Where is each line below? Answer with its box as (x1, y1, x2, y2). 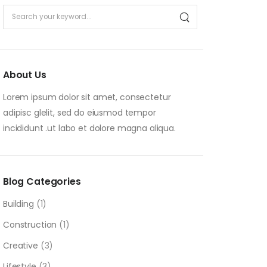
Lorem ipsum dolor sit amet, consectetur (2, 91, 171, 103)
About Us (2, 67, 46, 82)
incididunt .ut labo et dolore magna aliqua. (2, 122, 176, 134)
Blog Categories (2, 174, 81, 188)
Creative (2, 239, 38, 252)
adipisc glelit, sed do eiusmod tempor (2, 106, 156, 119)
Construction (2, 219, 57, 231)
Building (2, 198, 34, 210)
